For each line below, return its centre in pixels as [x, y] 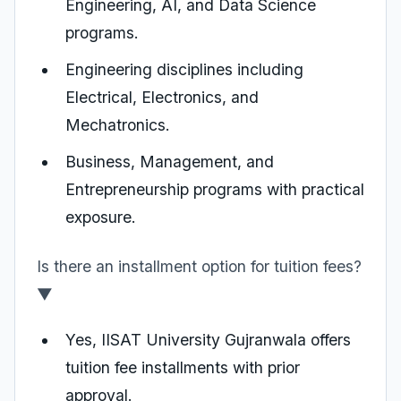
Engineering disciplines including [184, 69]
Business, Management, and [170, 162]
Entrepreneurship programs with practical [215, 189]
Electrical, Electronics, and [162, 97]
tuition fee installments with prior [183, 367]
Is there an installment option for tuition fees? [199, 266]
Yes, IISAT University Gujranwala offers [208, 340]
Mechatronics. [118, 125]
